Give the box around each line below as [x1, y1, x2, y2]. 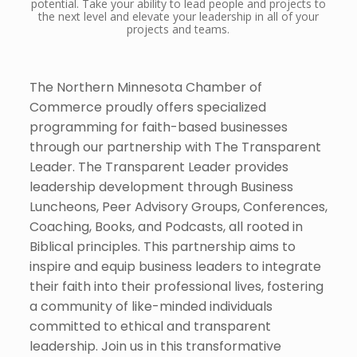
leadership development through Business [29, 177, 293, 196]
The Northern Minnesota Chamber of [29, 77, 262, 96]
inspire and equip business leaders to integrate [29, 257, 321, 276]
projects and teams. [127, 21, 230, 37]
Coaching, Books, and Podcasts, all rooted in [29, 217, 303, 236]
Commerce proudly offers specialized [29, 97, 266, 116]
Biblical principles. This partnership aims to [29, 237, 296, 256]
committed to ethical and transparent [29, 316, 271, 335]
